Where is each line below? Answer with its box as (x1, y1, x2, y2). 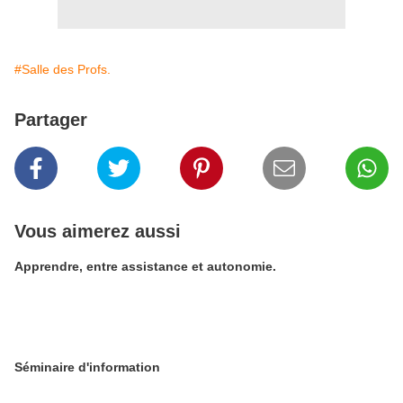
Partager (14, 110, 87, 130)
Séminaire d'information (14, 360, 160, 374)
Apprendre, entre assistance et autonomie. (14, 259, 276, 273)
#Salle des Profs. (14, 62, 111, 76)
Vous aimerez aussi (14, 221, 181, 241)
